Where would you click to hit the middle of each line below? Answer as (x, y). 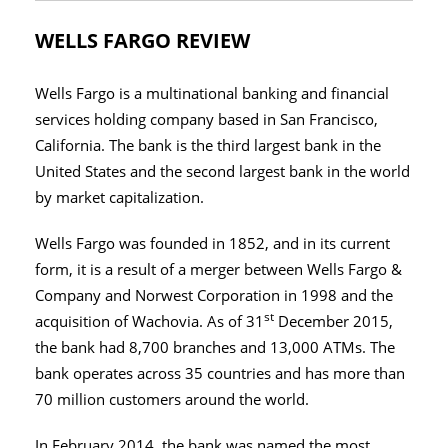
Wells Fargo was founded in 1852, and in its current (212, 244)
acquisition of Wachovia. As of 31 (149, 322)
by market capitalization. (119, 198)
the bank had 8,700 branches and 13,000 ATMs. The (215, 348)
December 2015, (333, 322)
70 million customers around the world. (172, 400)
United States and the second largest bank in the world (222, 172)
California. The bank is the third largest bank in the (208, 146)
